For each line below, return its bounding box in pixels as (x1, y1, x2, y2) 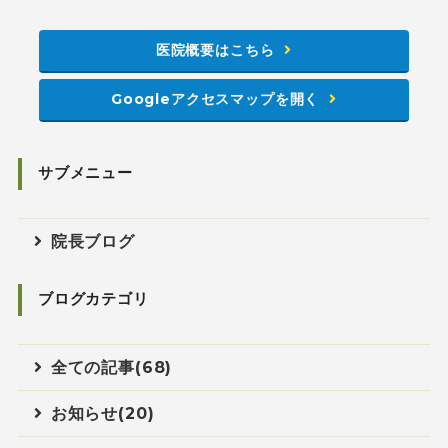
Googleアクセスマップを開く (110, 89, 320, 108)
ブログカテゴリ (37, 290, 149, 308)
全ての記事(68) (50, 357, 173, 377)
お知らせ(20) (50, 403, 155, 423)
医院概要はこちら (155, 40, 275, 59)
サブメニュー (37, 164, 133, 182)
